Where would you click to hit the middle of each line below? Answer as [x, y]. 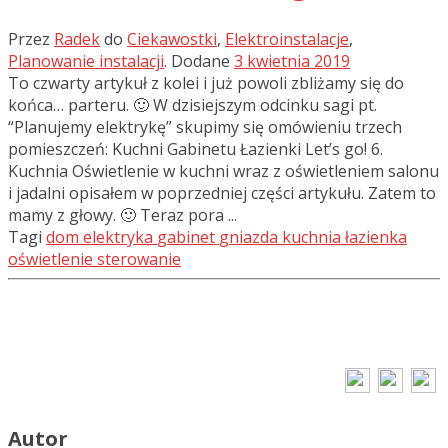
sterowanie [139, 259]
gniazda [248, 237]
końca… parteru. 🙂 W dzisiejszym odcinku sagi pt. [192, 105]
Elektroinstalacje [287, 39]
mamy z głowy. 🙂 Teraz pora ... [122, 215]
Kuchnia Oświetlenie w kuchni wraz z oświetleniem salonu [223, 171]
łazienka [376, 237]
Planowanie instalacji [86, 61]
